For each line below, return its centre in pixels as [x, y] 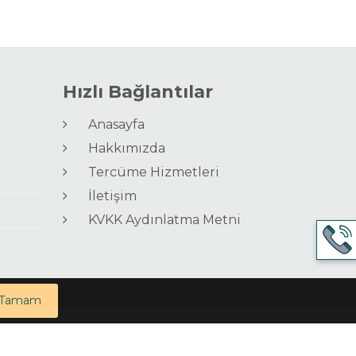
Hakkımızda [120, 148]
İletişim [106, 195]
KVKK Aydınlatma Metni [158, 219]
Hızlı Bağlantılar [138, 91]
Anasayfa [110, 124]
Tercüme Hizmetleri [147, 172]
